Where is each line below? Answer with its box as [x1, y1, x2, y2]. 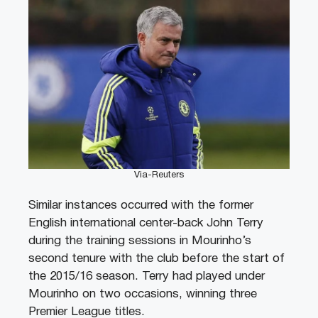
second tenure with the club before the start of [28, 253, 285, 265]
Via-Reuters [134, 171, 184, 180]
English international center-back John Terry [28, 218, 263, 229]
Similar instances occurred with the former [28, 200, 253, 212]
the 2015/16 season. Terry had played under [28, 271, 265, 283]
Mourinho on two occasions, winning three [28, 289, 257, 300]
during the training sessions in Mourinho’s [28, 236, 251, 247]
